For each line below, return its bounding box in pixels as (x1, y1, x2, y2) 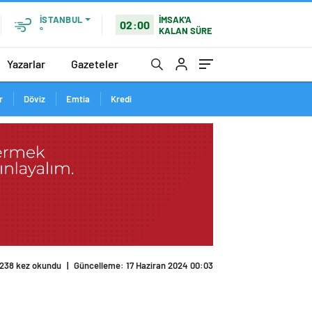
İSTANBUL (40, 14, 82, 25)
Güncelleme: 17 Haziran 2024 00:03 (74, 260, 213, 272)
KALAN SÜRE (159, 24, 213, 36)
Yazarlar (7, 56, 45, 70)
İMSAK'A (159, 13, 192, 25)
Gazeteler (71, 56, 118, 70)
